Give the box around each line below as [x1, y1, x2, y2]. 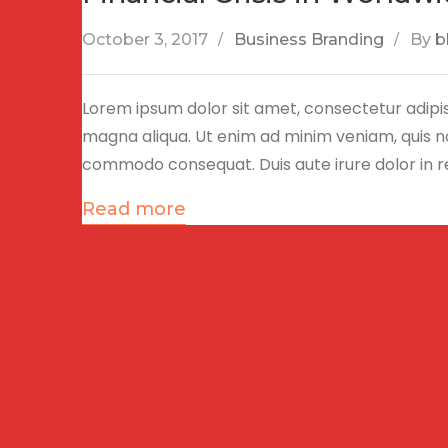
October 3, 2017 [82, 30, 208, 49]
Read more [82, 198, 186, 220]
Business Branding [234, 30, 384, 49]
